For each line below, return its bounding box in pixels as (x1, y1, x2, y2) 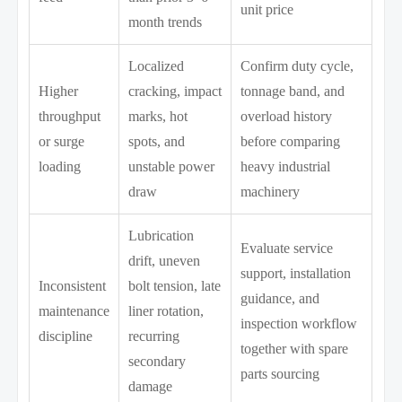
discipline (39, 328, 93, 344)
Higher (39, 83, 79, 99)
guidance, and (240, 290, 320, 306)
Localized (128, 57, 185, 74)
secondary (128, 353, 187, 369)
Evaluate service (240, 240, 334, 256)
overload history (240, 108, 333, 124)
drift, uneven (128, 252, 201, 268)
